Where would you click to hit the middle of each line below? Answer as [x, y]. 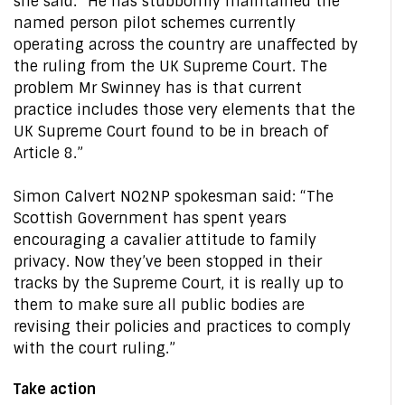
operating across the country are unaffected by [186, 45]
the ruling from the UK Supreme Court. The [170, 66]
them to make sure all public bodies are [159, 305]
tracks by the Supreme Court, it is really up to [179, 283]
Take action [55, 389]
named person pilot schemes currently [155, 23]
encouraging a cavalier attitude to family [165, 240]
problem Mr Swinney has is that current [158, 88]
